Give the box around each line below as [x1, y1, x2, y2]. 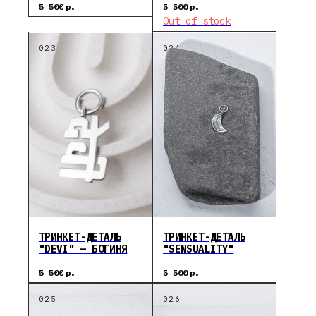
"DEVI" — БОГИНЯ [39, 242, 128, 255]
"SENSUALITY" [163, 242, 234, 255]
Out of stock [163, 14, 231, 28]
